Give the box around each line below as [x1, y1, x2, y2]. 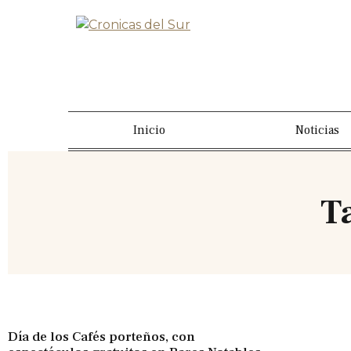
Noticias [295, 122, 339, 138]
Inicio [133, 122, 165, 138]
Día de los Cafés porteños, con [8, 328, 195, 346]
